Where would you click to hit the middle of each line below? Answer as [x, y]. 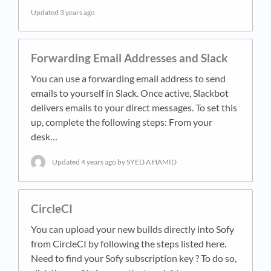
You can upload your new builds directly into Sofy [132, 229]
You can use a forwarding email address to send [128, 79]
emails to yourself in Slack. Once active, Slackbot [130, 93]
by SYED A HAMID [147, 162]
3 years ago [77, 13]
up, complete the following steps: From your [122, 122]
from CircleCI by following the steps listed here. [129, 243]
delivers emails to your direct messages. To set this [134, 108]
